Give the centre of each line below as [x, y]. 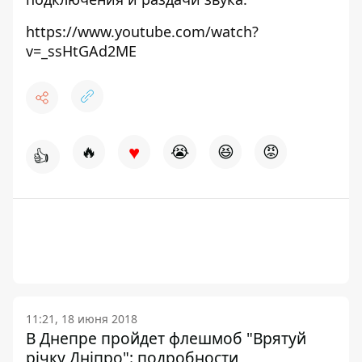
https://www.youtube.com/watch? [142, 32]
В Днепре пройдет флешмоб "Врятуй [166, 338]
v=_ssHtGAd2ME [81, 51]
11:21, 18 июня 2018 [82, 319]
